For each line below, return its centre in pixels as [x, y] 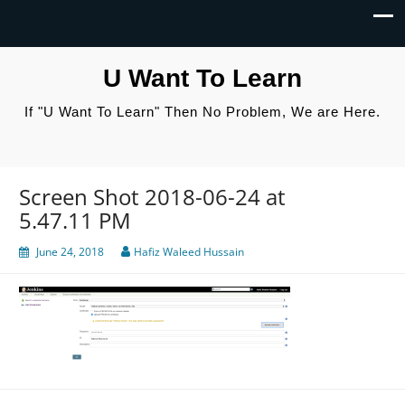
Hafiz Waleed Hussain [189, 252]
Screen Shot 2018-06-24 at [152, 197]
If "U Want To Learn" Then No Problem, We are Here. [202, 112]
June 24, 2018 [70, 252]
